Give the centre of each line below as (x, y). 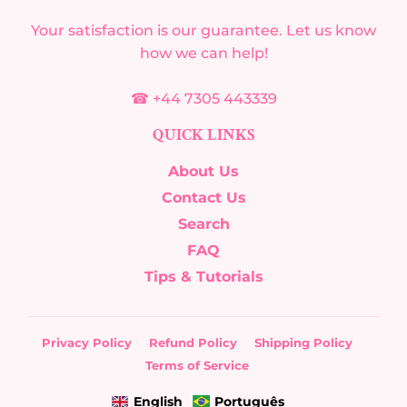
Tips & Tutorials (203, 276)
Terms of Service (197, 365)
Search (203, 223)
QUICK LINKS (203, 134)
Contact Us (203, 197)
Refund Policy (193, 342)
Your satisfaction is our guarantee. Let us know (203, 30)
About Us (203, 171)
